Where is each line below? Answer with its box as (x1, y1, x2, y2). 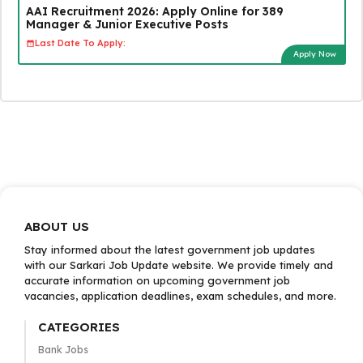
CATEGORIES (37, 319, 120, 335)
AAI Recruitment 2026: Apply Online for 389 (25, 3, 284, 19)
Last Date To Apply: (34, 37, 126, 49)
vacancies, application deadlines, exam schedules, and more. (24, 289, 336, 302)
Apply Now (293, 48, 336, 59)
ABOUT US (24, 219, 89, 234)
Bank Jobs (37, 344, 88, 356)
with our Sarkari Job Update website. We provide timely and (24, 258, 333, 271)
